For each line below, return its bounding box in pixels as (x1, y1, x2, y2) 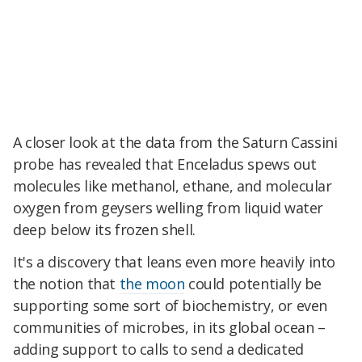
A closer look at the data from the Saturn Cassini (13, 133, 338, 153)
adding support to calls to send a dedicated (13, 339, 304, 360)
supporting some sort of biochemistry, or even (13, 296, 328, 316)
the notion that (13, 274, 120, 294)
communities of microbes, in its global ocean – (13, 318, 326, 338)
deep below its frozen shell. (13, 220, 196, 240)
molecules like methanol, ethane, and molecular (13, 176, 332, 196)
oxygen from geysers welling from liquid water (13, 198, 324, 218)
